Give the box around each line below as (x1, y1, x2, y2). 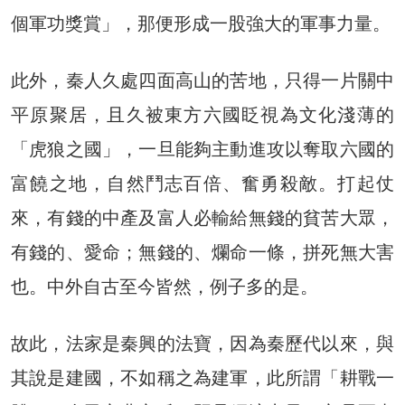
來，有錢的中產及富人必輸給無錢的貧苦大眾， (11, 206, 394, 229)
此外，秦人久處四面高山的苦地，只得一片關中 (11, 69, 394, 91)
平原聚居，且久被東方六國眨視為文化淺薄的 (11, 103, 394, 126)
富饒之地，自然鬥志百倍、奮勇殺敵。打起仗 (11, 172, 394, 194)
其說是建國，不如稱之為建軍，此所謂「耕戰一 (11, 366, 394, 389)
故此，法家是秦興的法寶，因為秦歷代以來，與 (11, 332, 394, 354)
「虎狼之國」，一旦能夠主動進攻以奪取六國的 (11, 137, 394, 160)
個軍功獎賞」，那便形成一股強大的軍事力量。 (11, 12, 391, 34)
